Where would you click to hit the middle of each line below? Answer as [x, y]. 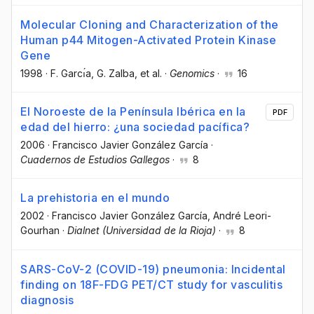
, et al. [148, 74]
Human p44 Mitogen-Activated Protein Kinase [148, 40]
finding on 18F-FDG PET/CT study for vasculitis [151, 284]
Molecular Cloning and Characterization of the [150, 25]
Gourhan [40, 231]
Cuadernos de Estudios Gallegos [95, 160]
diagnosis [47, 300]
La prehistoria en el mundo [95, 198]
